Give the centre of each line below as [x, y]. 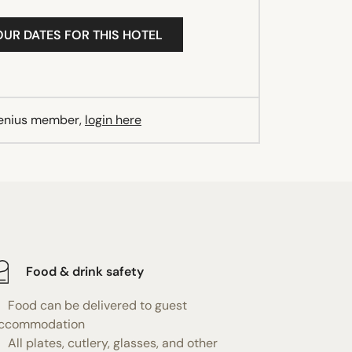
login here [113, 119]
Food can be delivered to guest [97, 305]
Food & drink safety [84, 272]
